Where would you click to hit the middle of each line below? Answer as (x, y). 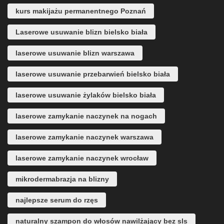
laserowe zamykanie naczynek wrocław (82, 158)
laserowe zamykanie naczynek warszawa (84, 137)
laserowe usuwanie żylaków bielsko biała (86, 95)
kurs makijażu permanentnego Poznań (81, 11)
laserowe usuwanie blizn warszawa (75, 53)
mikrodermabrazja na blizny (62, 179)
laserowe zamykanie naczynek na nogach (86, 116)
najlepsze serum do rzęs (57, 200)
